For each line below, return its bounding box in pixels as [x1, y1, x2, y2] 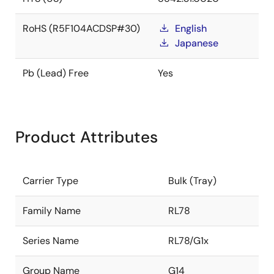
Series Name [23, 234, 79, 247]
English [175, 22, 207, 35]
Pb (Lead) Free [23, 67, 89, 80]
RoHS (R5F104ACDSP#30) [23, 22, 140, 35]
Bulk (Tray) [168, 174, 217, 187]
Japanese [175, 37, 218, 50]
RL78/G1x [168, 234, 209, 247]
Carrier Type [23, 174, 78, 187]
